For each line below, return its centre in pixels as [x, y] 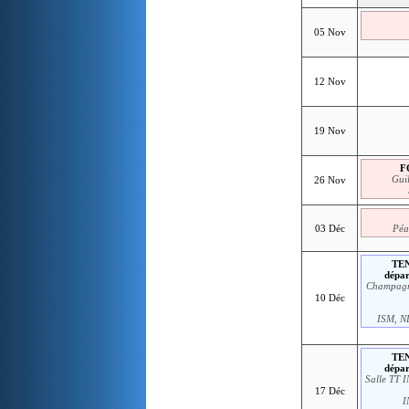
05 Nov [330, 31]
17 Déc [330, 390]
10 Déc [330, 297]
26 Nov [330, 179]
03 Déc [330, 228]
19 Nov [330, 130]
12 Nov [330, 81]
